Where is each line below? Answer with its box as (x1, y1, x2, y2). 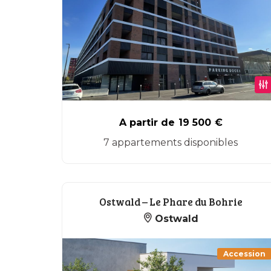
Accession (223, 249, 266, 258)
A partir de (119, 117, 175, 128)
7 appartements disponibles (103, 137, 238, 148)
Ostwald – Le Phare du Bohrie (99, 195, 243, 209)
